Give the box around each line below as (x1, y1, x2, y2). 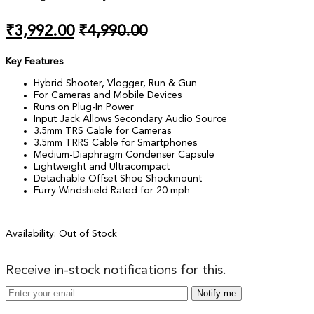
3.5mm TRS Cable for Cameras (34, 126, 171, 137)
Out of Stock (56, 229, 117, 240)
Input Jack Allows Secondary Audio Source (34, 114, 227, 125)
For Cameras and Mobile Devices (34, 90, 182, 101)
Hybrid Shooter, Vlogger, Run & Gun (34, 78, 197, 89)
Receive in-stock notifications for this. (6, 264, 226, 278)
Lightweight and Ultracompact (34, 162, 170, 172)
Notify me (197, 288, 237, 299)
